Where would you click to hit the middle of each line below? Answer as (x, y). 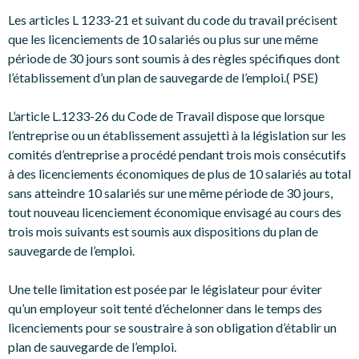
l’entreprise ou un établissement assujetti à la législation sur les (177, 135)
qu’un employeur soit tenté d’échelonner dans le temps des (165, 308)
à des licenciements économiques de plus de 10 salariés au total (179, 173)
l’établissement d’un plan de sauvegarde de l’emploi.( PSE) (163, 77)
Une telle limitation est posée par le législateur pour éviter (165, 289)
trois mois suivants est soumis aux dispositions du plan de (163, 231)
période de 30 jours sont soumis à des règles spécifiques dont (174, 58)
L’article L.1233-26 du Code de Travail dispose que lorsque (166, 116)
